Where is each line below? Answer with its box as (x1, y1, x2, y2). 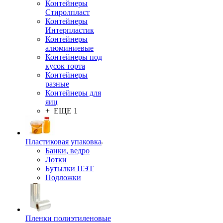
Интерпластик (45, 26, 94, 34)
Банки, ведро (45, 146, 90, 155)
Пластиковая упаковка (25, 137, 102, 146)
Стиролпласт (45, 8, 90, 16)
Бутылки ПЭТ (45, 164, 94, 173)
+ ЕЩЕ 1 (45, 107, 78, 115)
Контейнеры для (45, 89, 101, 97)
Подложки (45, 173, 81, 182)
